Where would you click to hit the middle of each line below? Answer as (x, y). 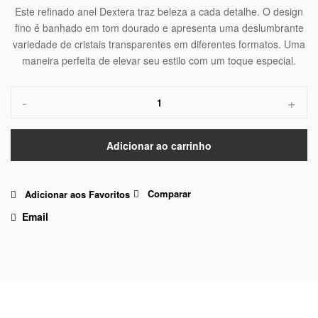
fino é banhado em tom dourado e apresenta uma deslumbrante (159, 28)
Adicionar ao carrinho (159, 146)
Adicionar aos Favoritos (76, 194)
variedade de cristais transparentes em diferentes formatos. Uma (159, 44)
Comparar (168, 193)
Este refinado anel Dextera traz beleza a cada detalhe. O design (159, 11)
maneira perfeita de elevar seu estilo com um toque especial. (159, 60)
